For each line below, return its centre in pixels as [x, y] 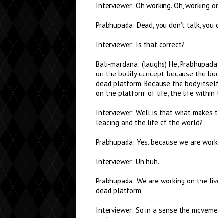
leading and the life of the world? [149, 122]
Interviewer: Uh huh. [127, 161]
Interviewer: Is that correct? [140, 45]
